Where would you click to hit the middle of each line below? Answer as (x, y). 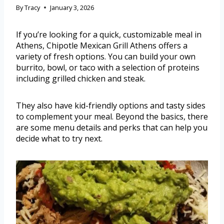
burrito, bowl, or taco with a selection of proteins (108, 67)
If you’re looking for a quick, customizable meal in (109, 34)
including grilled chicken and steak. (81, 78)
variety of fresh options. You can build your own (106, 56)
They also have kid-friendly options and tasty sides (111, 105)
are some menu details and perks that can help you (112, 127)
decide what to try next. (59, 138)
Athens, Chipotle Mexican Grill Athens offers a (102, 45)
